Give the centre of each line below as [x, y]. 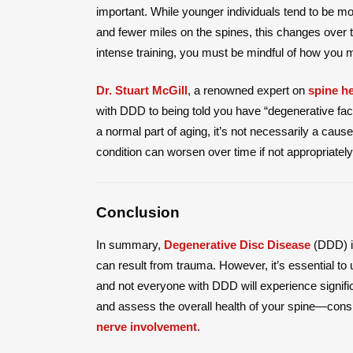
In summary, [130, 244]
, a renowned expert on [248, 90]
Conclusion [140, 212]
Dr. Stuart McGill [142, 90]
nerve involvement [147, 326]
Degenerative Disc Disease [237, 244]
